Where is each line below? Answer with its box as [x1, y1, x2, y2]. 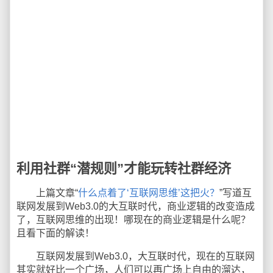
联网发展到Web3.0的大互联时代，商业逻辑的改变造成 [16, 201, 255, 211]
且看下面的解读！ [16, 228, 94, 238]
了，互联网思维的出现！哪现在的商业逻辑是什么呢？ [16, 214, 250, 225]
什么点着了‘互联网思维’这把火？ [78, 188, 219, 198]
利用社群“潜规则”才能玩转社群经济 [16, 161, 231, 176]
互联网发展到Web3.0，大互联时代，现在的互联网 [16, 251, 255, 261]
